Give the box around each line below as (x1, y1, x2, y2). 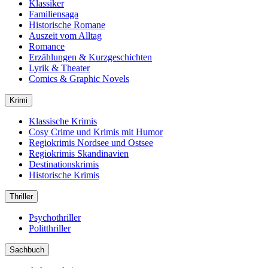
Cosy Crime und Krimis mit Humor (29, 126, 163, 137)
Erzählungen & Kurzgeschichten (29, 51, 152, 62)
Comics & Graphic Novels (29, 73, 129, 84)
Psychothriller (29, 212, 81, 223)
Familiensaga (29, 8, 78, 19)
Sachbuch (10, 245, 44, 254)
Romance (29, 41, 65, 51)
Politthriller (29, 223, 71, 233)
